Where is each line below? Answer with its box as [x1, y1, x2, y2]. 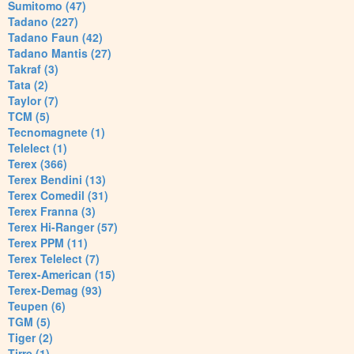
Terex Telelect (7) [8, 250, 100, 267]
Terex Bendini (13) [8, 171, 106, 188]
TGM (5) [8, 314, 51, 330]
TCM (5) [8, 108, 50, 125]
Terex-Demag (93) [8, 282, 102, 299]
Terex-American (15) [8, 266, 115, 283]
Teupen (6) [8, 298, 66, 314]
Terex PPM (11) [8, 235, 88, 251]
